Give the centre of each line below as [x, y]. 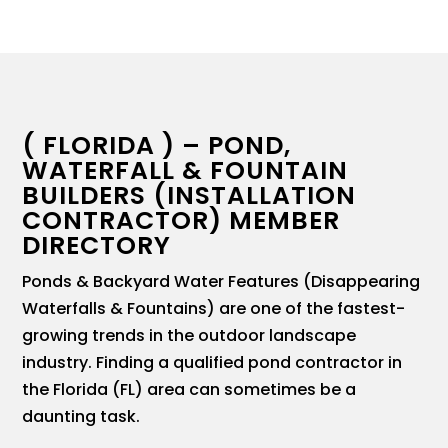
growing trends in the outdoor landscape [189, 336]
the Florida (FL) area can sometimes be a [189, 390]
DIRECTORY [97, 246]
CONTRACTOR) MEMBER [181, 221]
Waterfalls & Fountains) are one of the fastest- [214, 309]
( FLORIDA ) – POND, [157, 146]
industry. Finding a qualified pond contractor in [212, 363]
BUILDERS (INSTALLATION [189, 196]
